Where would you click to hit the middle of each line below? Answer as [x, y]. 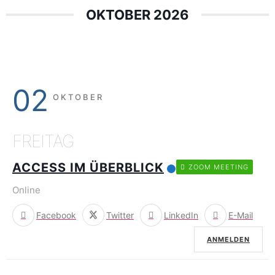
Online [26, 190]
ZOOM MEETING [219, 167]
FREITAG [43, 141]
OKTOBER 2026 [137, 15]
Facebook [56, 215]
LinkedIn [181, 215]
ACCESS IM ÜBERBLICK [88, 168]
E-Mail [241, 215]
